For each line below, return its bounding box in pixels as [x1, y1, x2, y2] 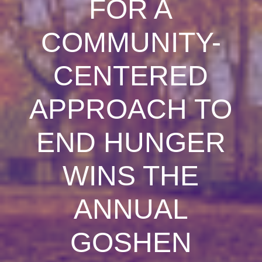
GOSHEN [70, 227, 192, 258]
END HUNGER [36, 127, 226, 158]
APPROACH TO [29, 94, 233, 125]
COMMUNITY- [40, 27, 221, 58]
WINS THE [63, 160, 199, 191]
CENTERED [53, 60, 209, 91]
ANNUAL [73, 194, 188, 225]
